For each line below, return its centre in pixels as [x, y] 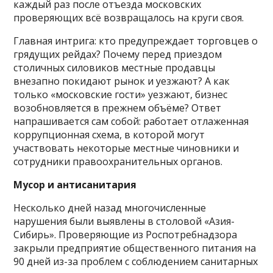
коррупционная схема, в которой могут [109, 134]
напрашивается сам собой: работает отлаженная [131, 121]
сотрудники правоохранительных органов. [118, 161]
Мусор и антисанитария [75, 184]
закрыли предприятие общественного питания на [135, 248]
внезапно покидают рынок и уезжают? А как [122, 81]
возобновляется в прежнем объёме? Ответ [118, 108]
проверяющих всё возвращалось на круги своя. [129, 17]
